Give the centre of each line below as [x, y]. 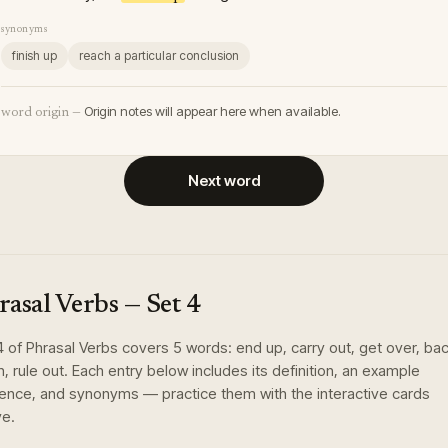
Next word [224, 180]
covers [145, 347]
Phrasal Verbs [72, 347]
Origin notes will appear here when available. [212, 111]
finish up [34, 55]
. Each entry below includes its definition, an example [242, 370]
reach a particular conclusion [159, 55]
